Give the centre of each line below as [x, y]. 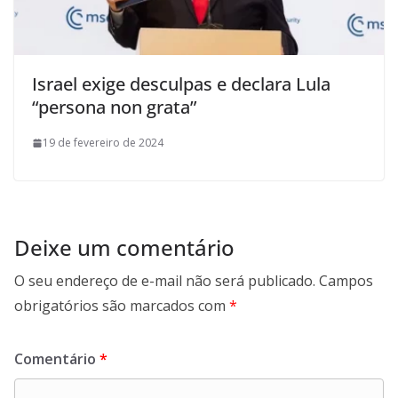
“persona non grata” [114, 107]
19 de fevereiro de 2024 [103, 143]
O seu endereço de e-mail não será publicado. [165, 281]
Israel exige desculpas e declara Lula [181, 84]
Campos [346, 281]
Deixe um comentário [124, 248]
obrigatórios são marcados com [122, 306]
